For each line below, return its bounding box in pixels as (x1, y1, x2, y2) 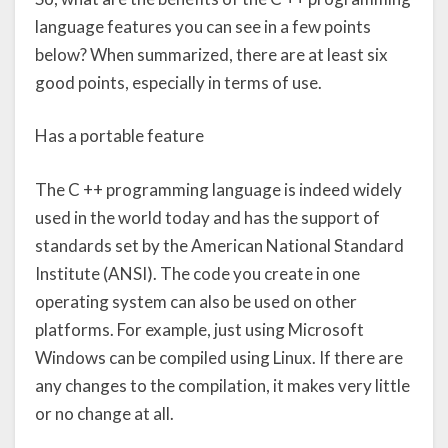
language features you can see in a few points (35, 15, 371, 37)
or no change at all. (35, 402, 174, 424)
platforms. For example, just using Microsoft (35, 318, 364, 340)
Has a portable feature (35, 125, 204, 147)
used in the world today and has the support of (35, 206, 380, 228)
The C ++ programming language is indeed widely (35, 178, 402, 200)
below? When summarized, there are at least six (35, 43, 388, 65)
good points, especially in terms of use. (35, 71, 322, 93)
